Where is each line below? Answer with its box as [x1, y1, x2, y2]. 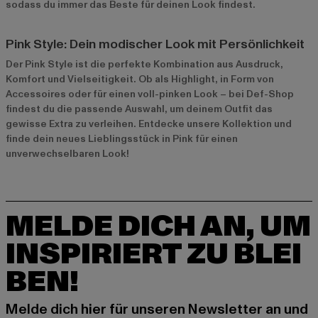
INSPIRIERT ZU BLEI [6, 235, 302, 274]
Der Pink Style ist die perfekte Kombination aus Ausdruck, [6, 57, 283, 71]
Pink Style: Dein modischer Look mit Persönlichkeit [6, 35, 305, 53]
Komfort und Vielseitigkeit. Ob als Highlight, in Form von [6, 72, 274, 86]
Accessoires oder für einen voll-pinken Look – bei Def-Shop [6, 87, 294, 101]
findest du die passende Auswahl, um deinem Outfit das [6, 102, 273, 116]
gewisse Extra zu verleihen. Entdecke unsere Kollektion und [6, 116, 292, 131]
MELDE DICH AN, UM [6, 207, 311, 246]
